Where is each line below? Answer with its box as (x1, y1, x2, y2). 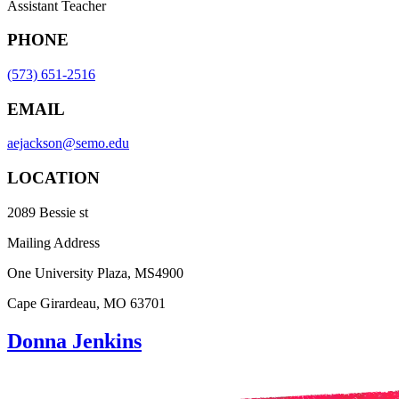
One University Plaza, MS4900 (7, 265, 183, 281)
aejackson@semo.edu (7, 135, 129, 151)
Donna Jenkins (7, 329, 142, 353)
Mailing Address (7, 234, 100, 250)
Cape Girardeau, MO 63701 (7, 295, 166, 311)
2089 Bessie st (7, 204, 88, 220)
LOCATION (7, 168, 100, 188)
